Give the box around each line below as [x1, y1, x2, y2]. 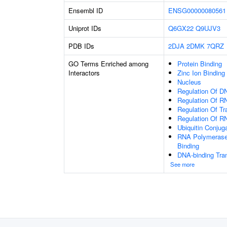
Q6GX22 [168, 23, 194, 33]
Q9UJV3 [196, 23, 220, 33]
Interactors [68, 68, 100, 78]
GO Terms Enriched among [68, 59, 148, 68]
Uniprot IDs [68, 23, 101, 33]
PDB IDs [68, 41, 94, 51]
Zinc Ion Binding [177, 68, 225, 78]
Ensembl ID [68, 6, 103, 15]
